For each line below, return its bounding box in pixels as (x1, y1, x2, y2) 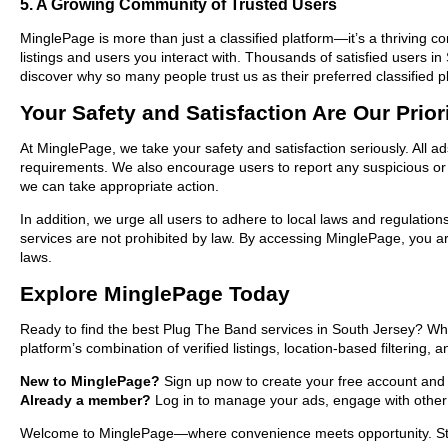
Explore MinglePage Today (20, 281, 290, 305)
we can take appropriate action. (20, 177, 219, 194)
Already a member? (20, 391, 151, 408)
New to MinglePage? (20, 372, 160, 389)
